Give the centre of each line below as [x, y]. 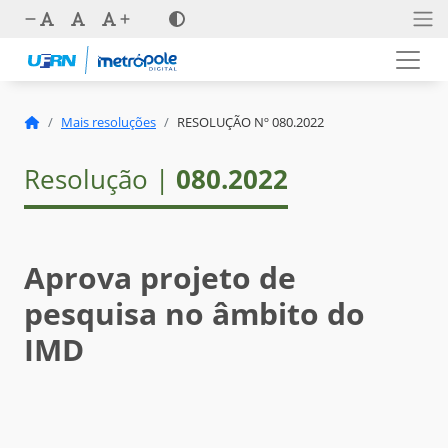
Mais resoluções [108, 122]
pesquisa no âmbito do [194, 314]
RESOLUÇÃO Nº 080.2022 [250, 122]
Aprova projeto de [160, 278]
